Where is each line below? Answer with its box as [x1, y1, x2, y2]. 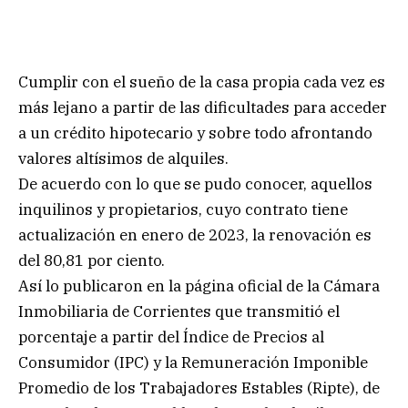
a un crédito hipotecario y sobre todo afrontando [18, 122, 372, 143]
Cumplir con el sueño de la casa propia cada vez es [18, 71, 385, 92]
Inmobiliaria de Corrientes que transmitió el [18, 301, 340, 321]
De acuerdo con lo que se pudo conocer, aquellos [18, 173, 372, 194]
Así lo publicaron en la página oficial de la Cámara [18, 275, 380, 296]
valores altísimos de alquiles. [18, 148, 229, 168]
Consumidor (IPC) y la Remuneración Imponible [18, 352, 368, 372]
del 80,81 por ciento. [18, 250, 165, 270]
